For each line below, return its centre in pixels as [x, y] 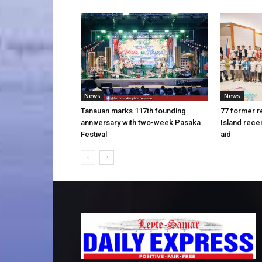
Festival [94, 135]
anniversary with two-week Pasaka [141, 123]
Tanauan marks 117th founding [133, 111]
